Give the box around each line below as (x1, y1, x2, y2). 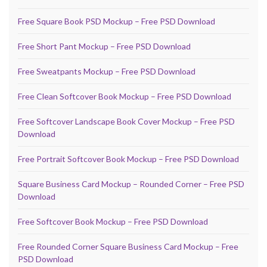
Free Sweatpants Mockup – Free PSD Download (18, 66, 195, 77)
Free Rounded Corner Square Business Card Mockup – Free (18, 241, 238, 252)
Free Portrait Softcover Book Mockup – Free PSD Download (18, 154, 239, 164)
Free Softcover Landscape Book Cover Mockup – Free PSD (18, 116, 235, 127)
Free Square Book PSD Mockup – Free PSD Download (18, 16, 215, 27)
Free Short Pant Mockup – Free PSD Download (18, 41, 191, 52)
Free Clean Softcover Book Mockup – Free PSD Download (18, 91, 231, 102)
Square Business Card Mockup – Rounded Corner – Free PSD (18, 179, 244, 190)
